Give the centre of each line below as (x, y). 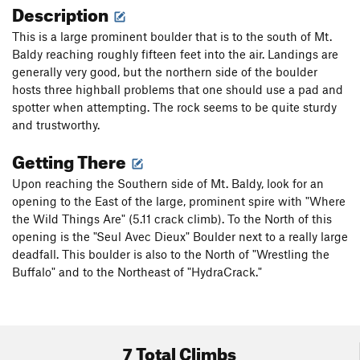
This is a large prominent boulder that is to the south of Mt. (172, 37)
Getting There (71, 159)
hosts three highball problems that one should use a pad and (178, 90)
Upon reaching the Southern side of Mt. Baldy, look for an (168, 184)
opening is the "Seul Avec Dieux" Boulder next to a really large (180, 237)
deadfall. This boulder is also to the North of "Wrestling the (171, 254)
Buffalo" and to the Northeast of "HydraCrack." (137, 272)
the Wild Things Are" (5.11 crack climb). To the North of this (172, 219)
